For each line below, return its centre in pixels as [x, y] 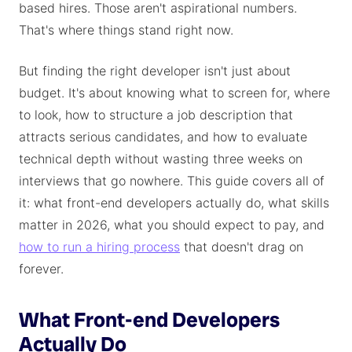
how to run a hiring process [99, 247]
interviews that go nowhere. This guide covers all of [172, 181]
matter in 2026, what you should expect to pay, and [172, 225]
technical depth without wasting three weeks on [161, 159]
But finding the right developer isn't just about [155, 71]
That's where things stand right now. [126, 30]
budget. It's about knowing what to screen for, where [174, 93]
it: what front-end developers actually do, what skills [174, 203]
